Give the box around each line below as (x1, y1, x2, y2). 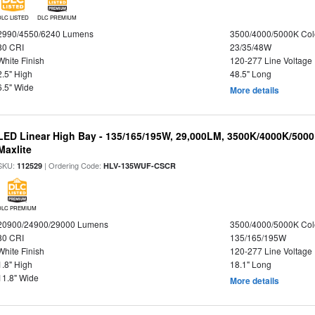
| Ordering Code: (42, 160, 104, 171)
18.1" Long (229, 258, 271, 270)
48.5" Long (229, 67, 271, 79)
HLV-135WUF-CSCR (103, 160, 176, 171)
